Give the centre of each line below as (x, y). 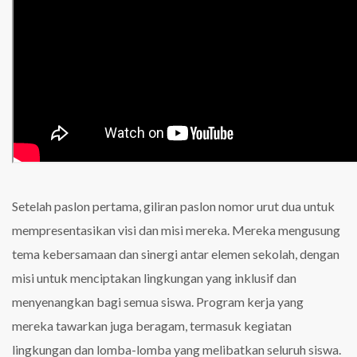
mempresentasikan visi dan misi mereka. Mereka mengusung (176, 230)
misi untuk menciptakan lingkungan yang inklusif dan (154, 278)
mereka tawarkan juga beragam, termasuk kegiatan (152, 326)
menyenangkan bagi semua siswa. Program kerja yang (158, 302)
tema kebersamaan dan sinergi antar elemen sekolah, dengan (176, 254)
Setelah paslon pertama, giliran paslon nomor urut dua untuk (173, 206)
